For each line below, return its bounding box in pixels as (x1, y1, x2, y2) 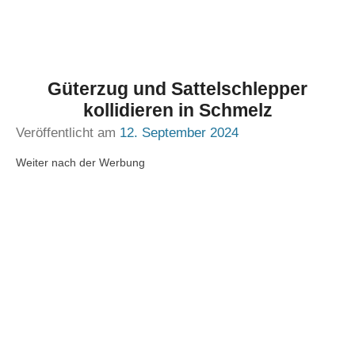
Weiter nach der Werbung (16, 156, 145, 169)
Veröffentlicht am (16, 125, 120, 140)
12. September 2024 (120, 125, 239, 140)
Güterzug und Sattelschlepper (48, 78, 307, 99)
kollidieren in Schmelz (82, 100, 273, 120)
